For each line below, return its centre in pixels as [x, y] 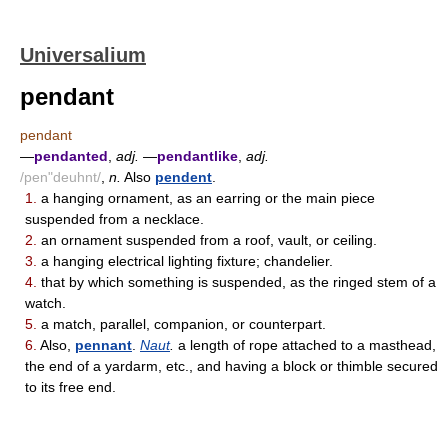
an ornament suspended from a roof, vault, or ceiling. [207, 240]
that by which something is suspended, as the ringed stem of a [236, 282]
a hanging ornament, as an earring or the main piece [206, 198]
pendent [183, 177]
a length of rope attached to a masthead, [305, 345]
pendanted [71, 156]
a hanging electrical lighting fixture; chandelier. [185, 261]
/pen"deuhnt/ [60, 177]
